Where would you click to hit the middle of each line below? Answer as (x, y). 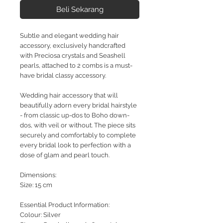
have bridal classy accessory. (63, 76)
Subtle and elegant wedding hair (69, 36)
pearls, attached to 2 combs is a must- (76, 66)
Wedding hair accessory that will (69, 96)
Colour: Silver (40, 215)
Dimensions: (38, 175)
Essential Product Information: (65, 205)
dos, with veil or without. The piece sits (78, 125)
